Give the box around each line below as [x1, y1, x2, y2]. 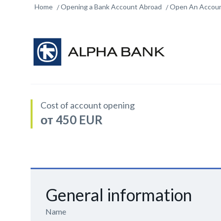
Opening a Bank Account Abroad [61, 2, 162, 11]
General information [45, 184, 192, 205]
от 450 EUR [40, 112, 103, 127]
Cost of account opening [40, 100, 135, 110]
